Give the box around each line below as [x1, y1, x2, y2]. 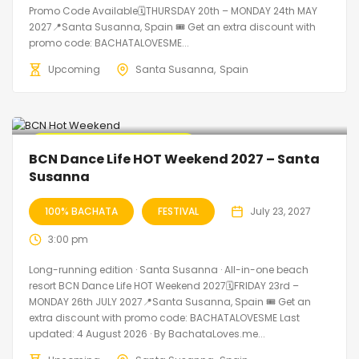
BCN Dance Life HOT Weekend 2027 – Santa [29, 150, 320, 169]
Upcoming [48, 63, 100, 77]
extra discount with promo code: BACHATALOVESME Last [29, 311, 300, 325]
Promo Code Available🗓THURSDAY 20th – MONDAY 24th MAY [29, 4, 317, 18]
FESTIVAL [158, 204, 199, 219]
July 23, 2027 [250, 204, 311, 219]
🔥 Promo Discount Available [44, 139, 183, 154]
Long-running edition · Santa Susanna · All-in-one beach [29, 263, 309, 277]
